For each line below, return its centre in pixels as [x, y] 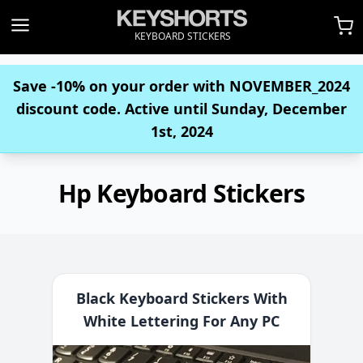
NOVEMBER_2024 [290, 86]
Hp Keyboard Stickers [181, 193]
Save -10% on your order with [121, 86]
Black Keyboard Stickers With [181, 298]
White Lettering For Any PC [181, 321]
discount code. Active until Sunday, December [181, 109]
